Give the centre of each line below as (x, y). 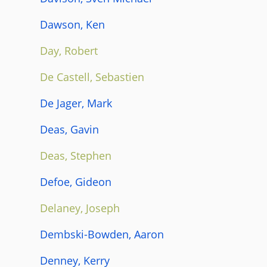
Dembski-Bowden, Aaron (102, 234)
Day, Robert (69, 50)
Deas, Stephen (76, 155)
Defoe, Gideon (76, 181)
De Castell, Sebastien (92, 77)
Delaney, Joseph (80, 208)
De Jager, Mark (76, 103)
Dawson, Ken (72, 24)
